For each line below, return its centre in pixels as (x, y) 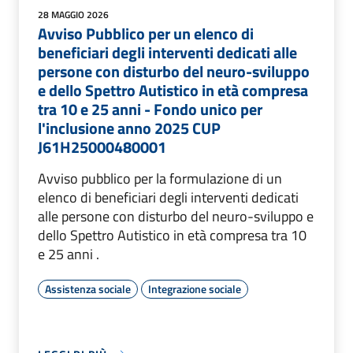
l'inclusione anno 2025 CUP (129, 128)
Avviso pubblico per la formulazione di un (162, 178)
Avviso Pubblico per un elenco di (146, 33)
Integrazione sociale (195, 288)
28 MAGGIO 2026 (73, 14)
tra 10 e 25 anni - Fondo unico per (150, 109)
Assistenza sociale (88, 288)
